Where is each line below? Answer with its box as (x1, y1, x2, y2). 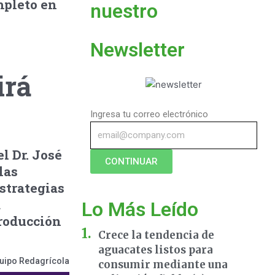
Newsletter (90, 38, 185, 62)
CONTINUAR (105, 155, 158, 167)
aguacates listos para (98, 243, 213, 257)
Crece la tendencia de (98, 228, 214, 242)
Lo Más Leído (82, 198, 198, 222)
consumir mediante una (98, 258, 228, 272)
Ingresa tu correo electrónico (90, 108, 208, 120)
